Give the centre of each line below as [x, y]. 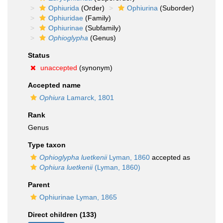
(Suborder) [176, 8]
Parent [39, 185]
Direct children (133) [62, 215]
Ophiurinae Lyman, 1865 [78, 197]
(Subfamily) [102, 28]
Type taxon [47, 145]
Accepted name [54, 85]
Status [39, 55]
